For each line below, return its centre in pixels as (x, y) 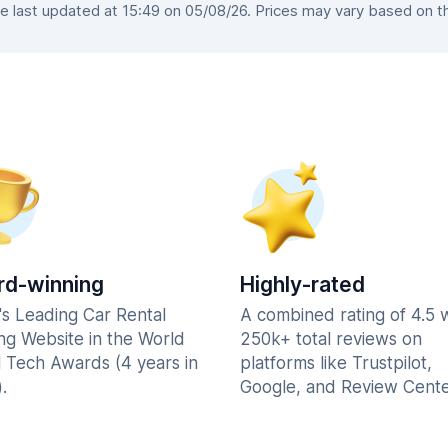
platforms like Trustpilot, (336, 363)
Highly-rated (302, 284)
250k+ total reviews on (331, 339)
